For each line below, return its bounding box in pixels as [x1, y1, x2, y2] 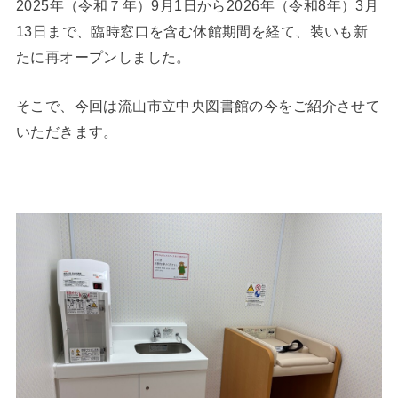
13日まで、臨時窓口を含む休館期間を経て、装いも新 [15, 22, 369, 39]
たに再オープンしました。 [15, 48, 191, 65]
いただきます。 [15, 123, 118, 140]
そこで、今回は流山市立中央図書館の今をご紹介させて [15, 98, 381, 115]
